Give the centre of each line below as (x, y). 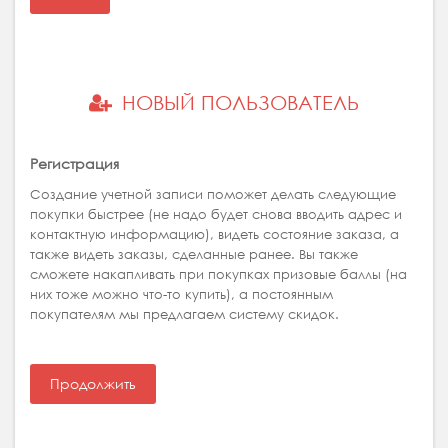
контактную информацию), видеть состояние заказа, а (214, 234)
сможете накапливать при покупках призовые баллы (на (218, 274)
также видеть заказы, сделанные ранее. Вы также (194, 254)
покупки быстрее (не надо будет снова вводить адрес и (216, 214)
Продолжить (93, 384)
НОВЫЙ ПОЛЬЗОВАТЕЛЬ (240, 103)
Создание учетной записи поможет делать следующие (213, 194)
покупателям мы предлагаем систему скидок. (184, 314)
